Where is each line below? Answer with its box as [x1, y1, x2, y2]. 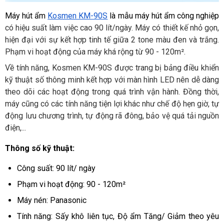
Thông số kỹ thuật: [5, 143, 76, 153]
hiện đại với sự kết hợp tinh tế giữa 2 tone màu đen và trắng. [5, 34, 219, 44]
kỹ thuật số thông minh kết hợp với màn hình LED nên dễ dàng [5, 74, 219, 84]
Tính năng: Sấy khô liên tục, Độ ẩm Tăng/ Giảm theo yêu [17, 211, 219, 221]
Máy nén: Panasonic [17, 195, 86, 205]
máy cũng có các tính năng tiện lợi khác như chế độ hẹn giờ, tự [5, 98, 219, 108]
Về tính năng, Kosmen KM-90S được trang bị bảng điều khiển [5, 62, 219, 72]
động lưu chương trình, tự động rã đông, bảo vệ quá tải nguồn [5, 110, 219, 120]
